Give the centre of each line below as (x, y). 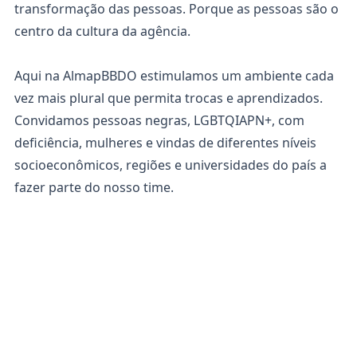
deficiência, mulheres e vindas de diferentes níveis (165, 143)
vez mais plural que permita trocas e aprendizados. (169, 98)
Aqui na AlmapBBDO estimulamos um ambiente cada (174, 76)
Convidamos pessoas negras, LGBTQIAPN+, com (159, 120)
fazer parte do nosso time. (94, 187)
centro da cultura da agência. (102, 31)
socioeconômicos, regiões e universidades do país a (171, 165)
